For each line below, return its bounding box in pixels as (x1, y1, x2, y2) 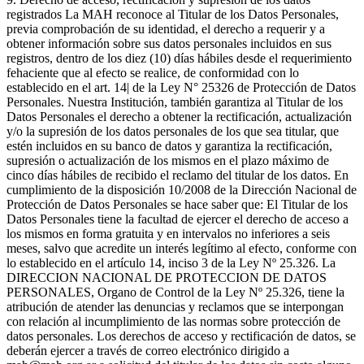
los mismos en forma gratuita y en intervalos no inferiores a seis (6, 226, 330, 240)
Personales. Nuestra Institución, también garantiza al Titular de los (6, 94, 343, 109)
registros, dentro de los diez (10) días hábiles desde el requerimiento (6, 50, 352, 65)
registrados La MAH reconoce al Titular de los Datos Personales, (6, 6, 339, 21)
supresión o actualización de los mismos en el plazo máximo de (6, 153, 329, 167)
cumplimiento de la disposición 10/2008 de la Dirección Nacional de (6, 182, 357, 197)
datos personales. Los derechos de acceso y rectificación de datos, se (6, 328, 356, 343)
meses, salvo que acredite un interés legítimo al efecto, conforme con (6, 240, 357, 255)
